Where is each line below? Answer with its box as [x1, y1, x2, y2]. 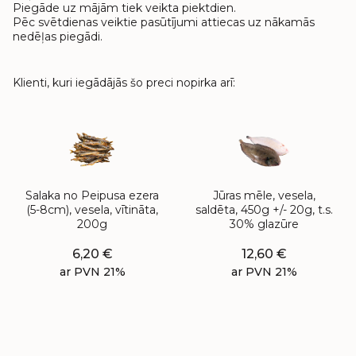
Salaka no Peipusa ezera [25, 188, 159, 203]
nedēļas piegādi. [13, 29, 103, 44]
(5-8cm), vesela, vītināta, [26, 203, 158, 217]
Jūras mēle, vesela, [212, 188, 315, 203]
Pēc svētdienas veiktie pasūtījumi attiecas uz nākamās [13, 15, 315, 29]
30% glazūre [229, 217, 299, 231]
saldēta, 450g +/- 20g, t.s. [195, 203, 333, 217]
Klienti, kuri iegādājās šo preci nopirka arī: [13, 75, 235, 90]
